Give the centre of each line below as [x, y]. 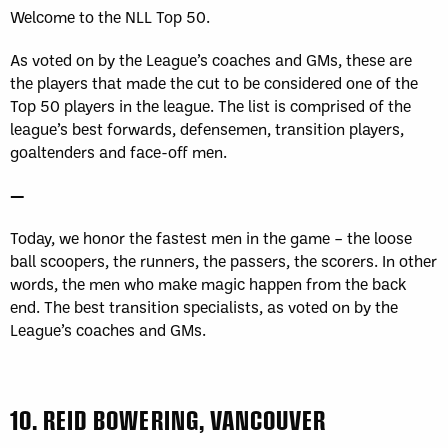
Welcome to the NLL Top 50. [110, 17]
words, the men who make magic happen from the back [208, 284]
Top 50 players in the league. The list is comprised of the [210, 106]
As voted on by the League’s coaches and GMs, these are [211, 60]
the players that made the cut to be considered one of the [214, 83]
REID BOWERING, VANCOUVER [185, 420]
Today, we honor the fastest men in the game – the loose [211, 238]
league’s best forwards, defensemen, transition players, [207, 129]
